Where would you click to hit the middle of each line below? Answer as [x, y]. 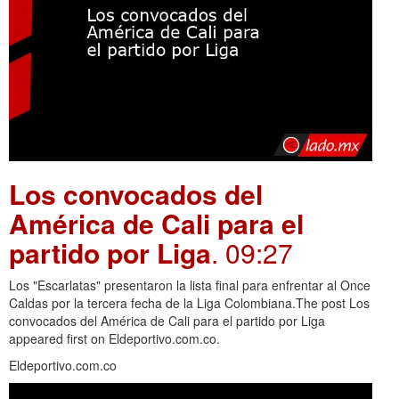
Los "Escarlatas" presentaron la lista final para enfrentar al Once [190, 285]
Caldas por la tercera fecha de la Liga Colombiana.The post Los [189, 303]
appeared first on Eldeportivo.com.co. [114, 339]
